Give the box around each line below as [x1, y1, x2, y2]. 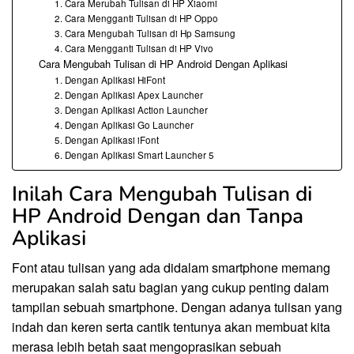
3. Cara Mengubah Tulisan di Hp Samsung [55, 26, 236, 40]
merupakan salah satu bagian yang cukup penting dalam [12, 277, 329, 296]
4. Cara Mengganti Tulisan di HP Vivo [55, 41, 214, 55]
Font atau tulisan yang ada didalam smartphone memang [12, 258, 330, 277]
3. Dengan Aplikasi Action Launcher [55, 103, 209, 116]
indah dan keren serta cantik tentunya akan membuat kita [12, 317, 330, 336]
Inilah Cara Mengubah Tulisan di [12, 179, 312, 208]
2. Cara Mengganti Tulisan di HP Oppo [55, 11, 219, 24]
